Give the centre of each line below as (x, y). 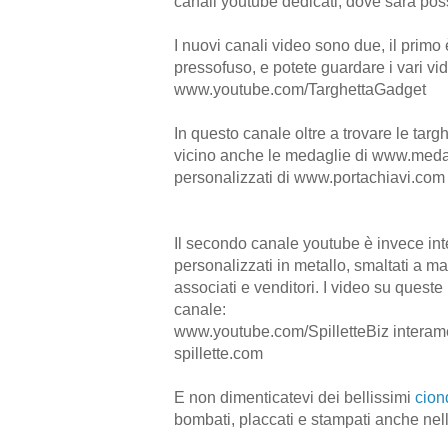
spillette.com (218, 353)
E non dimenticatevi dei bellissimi (294, 397)
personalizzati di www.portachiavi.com (309, 177)
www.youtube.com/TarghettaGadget (300, 89)
